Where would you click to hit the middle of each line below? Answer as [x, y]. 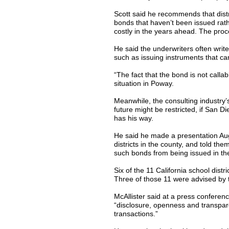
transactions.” [136, 214]
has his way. [134, 118]
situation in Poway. [144, 83]
